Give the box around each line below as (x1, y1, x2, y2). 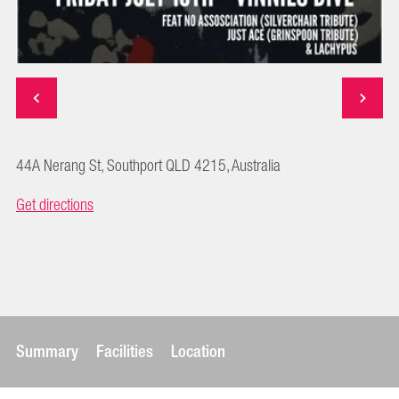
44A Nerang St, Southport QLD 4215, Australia (16, 151, 281, 181)
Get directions (16, 191, 94, 220)
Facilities (96, 336, 153, 367)
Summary (16, 336, 78, 367)
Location (171, 336, 225, 367)
